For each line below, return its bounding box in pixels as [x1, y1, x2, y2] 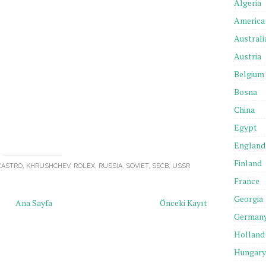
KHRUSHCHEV [26, 161, 70, 170]
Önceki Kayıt [160, 197, 207, 208]
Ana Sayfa [15, 197, 52, 208]
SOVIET [125, 161, 148, 170]
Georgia [234, 192, 263, 204]
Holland [234, 228, 265, 240]
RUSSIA [98, 161, 122, 170]
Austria [234, 50, 261, 62]
